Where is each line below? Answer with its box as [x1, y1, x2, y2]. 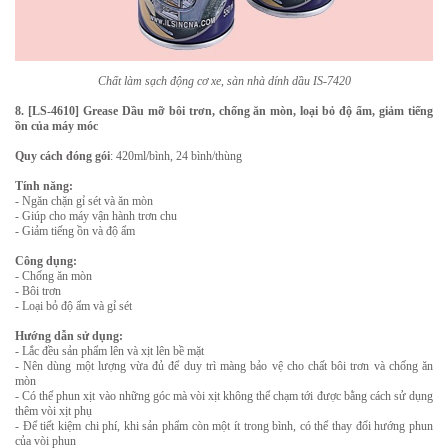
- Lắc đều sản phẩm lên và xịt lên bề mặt [15, 344, 204, 358]
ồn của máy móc [15, 119, 98, 133]
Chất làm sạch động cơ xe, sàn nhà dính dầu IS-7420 [97, 74, 351, 88]
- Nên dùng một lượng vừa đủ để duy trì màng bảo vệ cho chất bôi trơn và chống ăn [15, 359, 433, 373]
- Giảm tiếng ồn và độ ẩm [15, 224, 135, 238]
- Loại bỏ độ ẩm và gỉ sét [15, 299, 132, 313]
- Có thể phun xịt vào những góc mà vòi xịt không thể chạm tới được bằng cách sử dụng [15, 389, 433, 403]
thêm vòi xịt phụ [15, 404, 92, 418]
